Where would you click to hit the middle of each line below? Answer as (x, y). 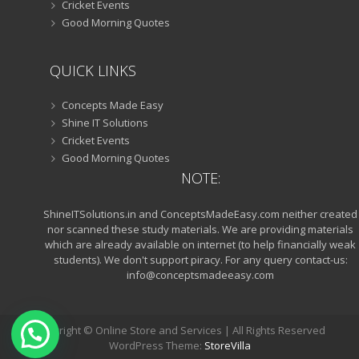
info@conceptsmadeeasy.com (200, 275)
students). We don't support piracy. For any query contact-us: (200, 260)
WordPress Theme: (156, 345)
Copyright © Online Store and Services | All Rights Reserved (179, 330)
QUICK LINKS (93, 71)
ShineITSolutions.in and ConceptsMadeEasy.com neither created (200, 214)
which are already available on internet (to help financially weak (200, 244)
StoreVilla (227, 345)
